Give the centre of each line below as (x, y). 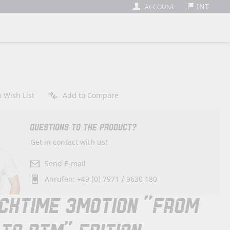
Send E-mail (65, 163)
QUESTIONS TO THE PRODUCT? (84, 128)
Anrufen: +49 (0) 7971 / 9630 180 (101, 179)
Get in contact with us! (69, 142)
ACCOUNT (160, 7)
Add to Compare (90, 95)
